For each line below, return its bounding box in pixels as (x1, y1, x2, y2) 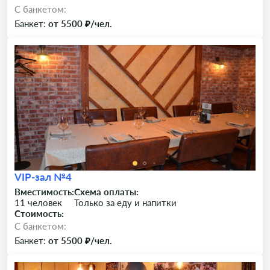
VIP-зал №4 (14, 171, 72, 183)
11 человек (14, 197, 62, 208)
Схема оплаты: (74, 186, 139, 197)
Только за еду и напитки (74, 197, 177, 208)
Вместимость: (14, 186, 74, 197)
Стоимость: (14, 208, 64, 219)
